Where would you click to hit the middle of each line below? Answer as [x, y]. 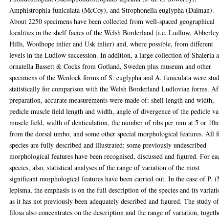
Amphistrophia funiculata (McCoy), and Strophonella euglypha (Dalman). [112, 10]
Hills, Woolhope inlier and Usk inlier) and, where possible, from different [111, 44]
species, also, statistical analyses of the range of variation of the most [105, 167]
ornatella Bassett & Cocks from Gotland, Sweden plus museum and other [110, 66]
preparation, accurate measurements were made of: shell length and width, [112, 100]
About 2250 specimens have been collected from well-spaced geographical [112, 21]
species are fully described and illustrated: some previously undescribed [108, 145]
